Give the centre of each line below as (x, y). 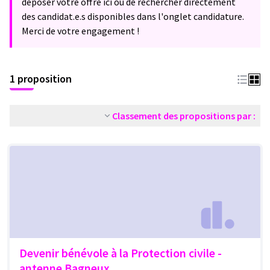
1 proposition (41, 79)
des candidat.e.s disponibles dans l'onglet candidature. (133, 16)
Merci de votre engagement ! (80, 31)
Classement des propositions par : (184, 116)
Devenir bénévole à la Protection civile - (121, 253)
